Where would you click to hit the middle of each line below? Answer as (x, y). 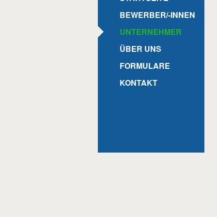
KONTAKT (139, 83)
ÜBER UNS (140, 49)
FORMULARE (145, 66)
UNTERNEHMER (151, 32)
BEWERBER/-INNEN (157, 15)
